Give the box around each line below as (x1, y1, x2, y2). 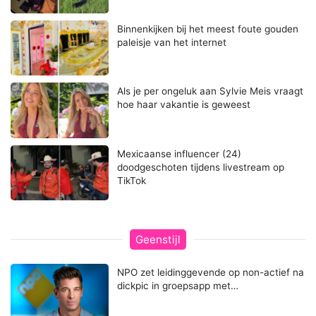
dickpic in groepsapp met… (117, 279, 239, 291)
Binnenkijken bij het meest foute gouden (117, 23, 299, 35)
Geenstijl (135, 232, 181, 246)
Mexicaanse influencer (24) (117, 147, 242, 159)
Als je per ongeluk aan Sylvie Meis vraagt (117, 85, 304, 97)
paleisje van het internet (117, 37, 227, 49)
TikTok (117, 174, 147, 186)
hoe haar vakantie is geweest (117, 99, 251, 111)
